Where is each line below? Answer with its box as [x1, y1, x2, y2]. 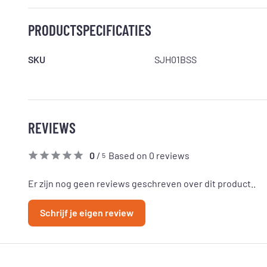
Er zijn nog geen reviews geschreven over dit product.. [28, 178, 256, 189]
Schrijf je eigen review [40, 207, 133, 218]
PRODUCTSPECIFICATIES [28, 21, 151, 39]
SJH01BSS [154, 54, 197, 65]
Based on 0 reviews [108, 150, 190, 161]
